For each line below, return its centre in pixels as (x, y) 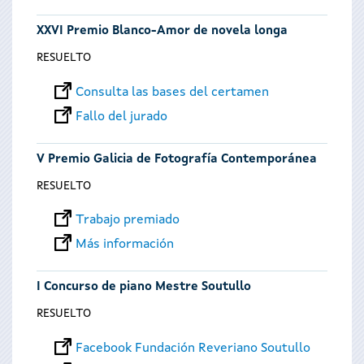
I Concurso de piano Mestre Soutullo (145, 288)
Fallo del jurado (121, 117)
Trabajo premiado (127, 221)
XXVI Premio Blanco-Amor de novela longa (162, 32)
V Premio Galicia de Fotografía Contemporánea (177, 159)
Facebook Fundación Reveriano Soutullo (193, 348)
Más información (124, 245)
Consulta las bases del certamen (172, 92)
